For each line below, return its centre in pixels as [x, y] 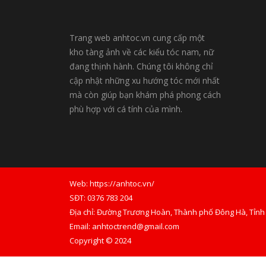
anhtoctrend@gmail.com [136, 226]
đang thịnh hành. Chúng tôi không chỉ [141, 66]
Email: [81, 226]
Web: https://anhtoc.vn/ [112, 183]
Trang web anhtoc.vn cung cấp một [137, 38]
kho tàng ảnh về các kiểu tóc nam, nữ [142, 52]
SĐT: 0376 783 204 [101, 198]
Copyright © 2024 [100, 240]
